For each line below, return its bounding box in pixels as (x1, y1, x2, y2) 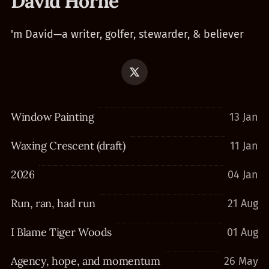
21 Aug (228, 197, 259, 210)
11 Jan (230, 139, 259, 153)
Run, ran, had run (10, 196, 95, 210)
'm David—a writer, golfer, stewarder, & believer (10, 28, 244, 41)
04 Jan (228, 168, 259, 181)
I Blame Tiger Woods (10, 225, 112, 239)
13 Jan (229, 110, 259, 124)
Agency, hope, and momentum (10, 254, 160, 268)
